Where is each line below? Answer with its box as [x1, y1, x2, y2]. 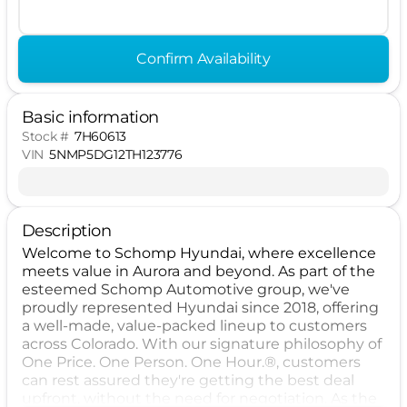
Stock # [22, 128, 70, 144]
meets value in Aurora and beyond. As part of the [22, 263, 375, 280]
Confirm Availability [136, 50, 271, 67]
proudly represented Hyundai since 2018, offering [22, 299, 379, 316]
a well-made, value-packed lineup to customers [22, 317, 367, 334]
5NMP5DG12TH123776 [49, 146, 183, 163]
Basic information [22, 107, 159, 127]
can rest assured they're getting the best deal [22, 372, 354, 389]
